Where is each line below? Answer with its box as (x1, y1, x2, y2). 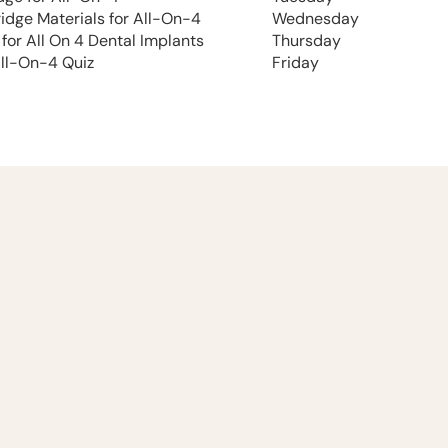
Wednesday (272, 7, 359, 29)
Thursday (272, 29, 341, 51)
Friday (272, 51, 319, 73)
